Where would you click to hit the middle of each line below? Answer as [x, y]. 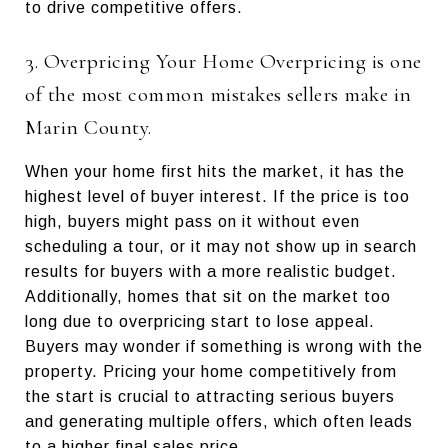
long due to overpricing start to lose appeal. [200, 321]
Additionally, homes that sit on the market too [208, 296]
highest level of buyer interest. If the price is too [217, 196]
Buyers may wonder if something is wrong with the [224, 346]
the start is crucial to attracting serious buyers [210, 396]
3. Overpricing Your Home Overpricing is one [223, 61]
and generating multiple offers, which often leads [219, 421]
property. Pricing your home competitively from [211, 371]
